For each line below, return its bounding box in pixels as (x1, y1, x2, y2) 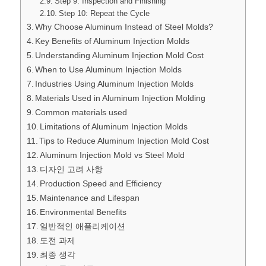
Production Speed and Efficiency (40, 178, 162, 188)
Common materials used (35, 107, 128, 117)
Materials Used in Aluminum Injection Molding (35, 93, 206, 103)
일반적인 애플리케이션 (40, 221, 126, 231)
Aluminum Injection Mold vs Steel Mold (40, 150, 185, 160)
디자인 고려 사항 (40, 164, 103, 174)
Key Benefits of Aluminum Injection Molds (35, 36, 190, 46)
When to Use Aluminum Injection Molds (35, 64, 182, 74)
